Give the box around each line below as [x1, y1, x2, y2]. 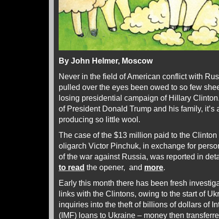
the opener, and [85, 163, 144, 172]
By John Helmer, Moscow [59, 56, 153, 65]
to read [59, 163, 85, 172]
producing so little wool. [59, 115, 140, 124]
